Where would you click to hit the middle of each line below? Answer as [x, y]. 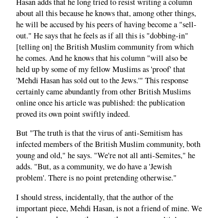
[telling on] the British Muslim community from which [105, 46]
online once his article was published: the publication [100, 102]
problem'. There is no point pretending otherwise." [96, 178]
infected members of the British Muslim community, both [108, 144]
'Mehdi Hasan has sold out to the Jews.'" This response [102, 80]
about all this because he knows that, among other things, [106, 13]
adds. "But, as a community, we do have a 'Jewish [94, 167]
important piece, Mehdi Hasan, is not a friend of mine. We [109, 208]
